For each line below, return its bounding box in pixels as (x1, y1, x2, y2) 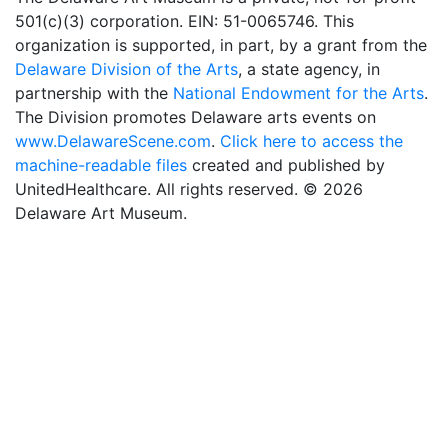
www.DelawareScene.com (15, 131, 211, 151)
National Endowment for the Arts (173, 83, 424, 103)
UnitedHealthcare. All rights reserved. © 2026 (15, 179, 363, 199)
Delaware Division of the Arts (15, 59, 238, 79)
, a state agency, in (238, 59, 380, 79)
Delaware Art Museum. (15, 203, 187, 223)
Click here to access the (220, 131, 403, 151)
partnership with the (15, 83, 173, 103)
